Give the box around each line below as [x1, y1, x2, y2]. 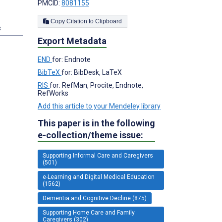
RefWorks [38, 89, 68, 97]
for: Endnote [52, 55, 91, 63]
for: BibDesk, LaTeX [61, 68, 122, 76]
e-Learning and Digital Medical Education [43, 173, 155, 180]
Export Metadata [38, 35, 107, 46]
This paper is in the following [38, 117, 155, 128]
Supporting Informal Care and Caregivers [43, 152, 153, 159]
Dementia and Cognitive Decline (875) [43, 194, 147, 202]
